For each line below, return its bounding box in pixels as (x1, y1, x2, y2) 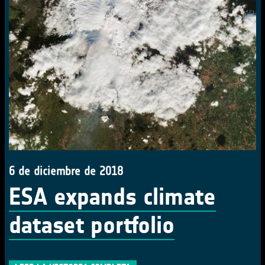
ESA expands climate (9, 183, 216, 211)
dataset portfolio (9, 211, 174, 240)
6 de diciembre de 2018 (9, 164, 123, 178)
